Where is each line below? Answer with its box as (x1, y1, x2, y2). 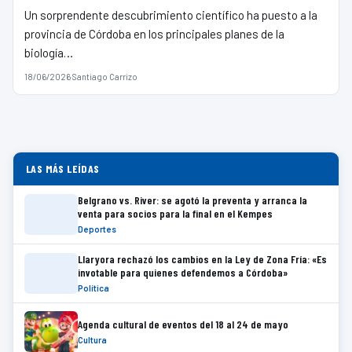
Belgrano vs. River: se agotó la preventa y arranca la (78, 193, 307, 207)
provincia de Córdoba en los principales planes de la (24, 27, 284, 41)
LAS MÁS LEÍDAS (26, 162, 100, 175)
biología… (24, 46, 73, 60)
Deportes (78, 224, 116, 234)
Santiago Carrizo (72, 71, 137, 82)
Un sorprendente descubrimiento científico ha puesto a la (24, 8, 317, 22)
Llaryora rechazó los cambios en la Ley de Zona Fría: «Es (78, 252, 327, 266)
